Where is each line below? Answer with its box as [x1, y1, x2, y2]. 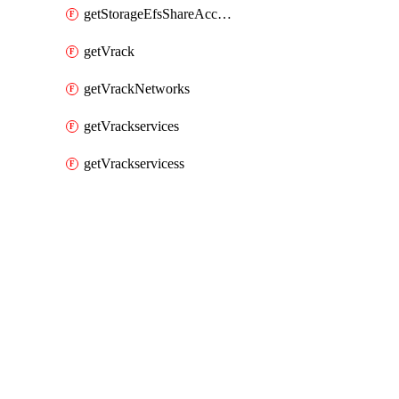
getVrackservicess [84, 156, 184, 171]
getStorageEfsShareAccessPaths [217, 6, 232, 21]
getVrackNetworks [84, 81, 190, 96]
